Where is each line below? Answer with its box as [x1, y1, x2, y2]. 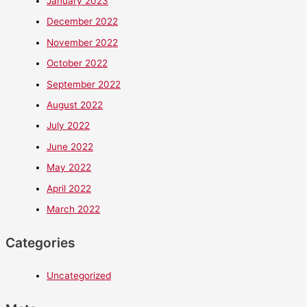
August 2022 [47, 99, 103, 111]
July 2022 [47, 120, 90, 132]
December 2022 [47, 16, 118, 27]
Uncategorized [47, 269, 111, 281]
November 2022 [47, 36, 118, 48]
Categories [5, 234, 75, 251]
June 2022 [47, 140, 93, 152]
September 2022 [47, 78, 121, 90]
